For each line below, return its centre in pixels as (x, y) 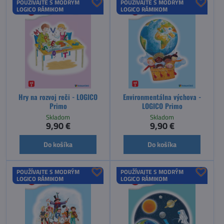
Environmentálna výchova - (162, 96)
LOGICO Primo (162, 105)
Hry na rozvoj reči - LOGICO (58, 96)
